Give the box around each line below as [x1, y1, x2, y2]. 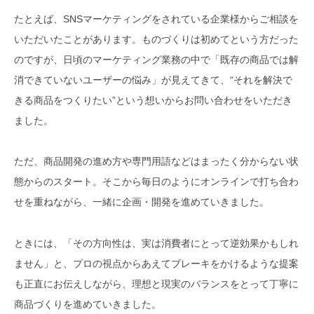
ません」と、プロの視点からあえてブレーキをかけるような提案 [14, 258, 299, 270]
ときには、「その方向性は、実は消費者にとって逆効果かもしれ [14, 238, 299, 250]
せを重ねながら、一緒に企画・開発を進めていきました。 [14, 196, 269, 208]
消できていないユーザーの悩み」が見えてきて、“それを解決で [14, 74, 292, 86]
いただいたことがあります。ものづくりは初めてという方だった [14, 33, 299, 45]
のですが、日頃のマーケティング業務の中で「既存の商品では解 [14, 53, 299, 65]
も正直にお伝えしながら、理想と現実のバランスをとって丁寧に [14, 278, 299, 290]
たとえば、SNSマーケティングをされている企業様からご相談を [14, 13, 299, 25]
